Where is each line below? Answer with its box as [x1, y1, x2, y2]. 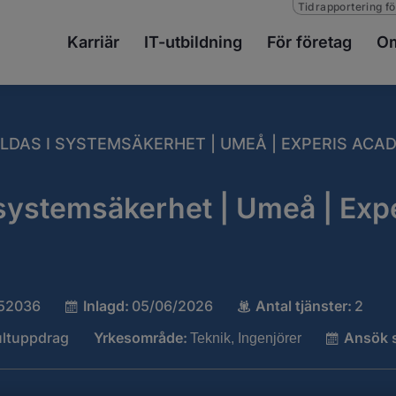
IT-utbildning [144, 33, 242, 51]
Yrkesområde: [93, 329, 187, 346]
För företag [267, 33, 352, 51]
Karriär [67, 33, 119, 51]
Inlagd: [82, 297, 129, 315]
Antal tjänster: [255, 297, 352, 315]
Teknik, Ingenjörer [189, 331, 301, 346]
